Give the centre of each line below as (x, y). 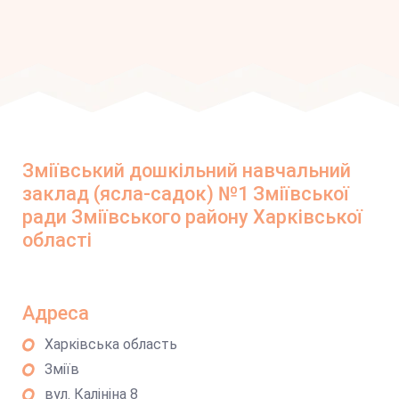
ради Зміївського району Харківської (192, 217)
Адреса (56, 313)
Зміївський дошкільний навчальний (187, 171)
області (57, 240)
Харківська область (111, 344)
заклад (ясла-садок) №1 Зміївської (186, 194)
